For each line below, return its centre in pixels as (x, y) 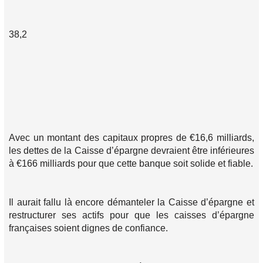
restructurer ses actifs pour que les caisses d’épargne (131, 215)
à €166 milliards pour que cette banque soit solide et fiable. (131, 163)
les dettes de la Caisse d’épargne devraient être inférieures (131, 151)
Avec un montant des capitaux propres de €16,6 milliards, (131, 138)
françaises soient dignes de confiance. (88, 228)
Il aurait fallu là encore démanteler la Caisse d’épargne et (131, 202)
